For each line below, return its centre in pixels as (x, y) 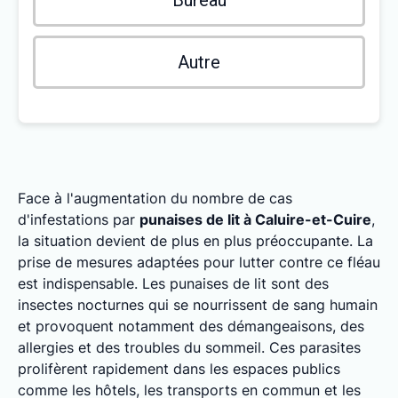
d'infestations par (79, 219)
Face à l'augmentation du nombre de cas (155, 198)
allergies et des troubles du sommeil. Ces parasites (189, 347)
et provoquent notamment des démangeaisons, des (191, 326)
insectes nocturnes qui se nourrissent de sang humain (198, 305)
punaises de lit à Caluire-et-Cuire (255, 219)
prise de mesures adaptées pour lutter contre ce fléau (199, 262)
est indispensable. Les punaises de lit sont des (173, 283)
